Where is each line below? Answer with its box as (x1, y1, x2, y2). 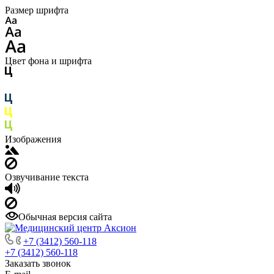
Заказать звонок (5, 258, 71, 268)
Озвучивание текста (5, 172, 89, 182)
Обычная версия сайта (18, 212, 112, 222)
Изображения (5, 134, 61, 144)
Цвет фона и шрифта (5, 56, 92, 66)
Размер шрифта (5, 5, 68, 15)
